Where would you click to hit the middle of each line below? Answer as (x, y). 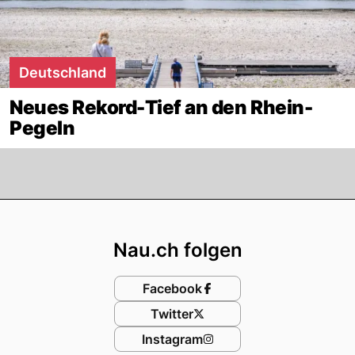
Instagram (172, 339)
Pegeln (42, 128)
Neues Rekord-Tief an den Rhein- (161, 107)
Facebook (172, 288)
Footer (216, 214)
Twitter (172, 313)
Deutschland (63, 72)
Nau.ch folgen (177, 250)
